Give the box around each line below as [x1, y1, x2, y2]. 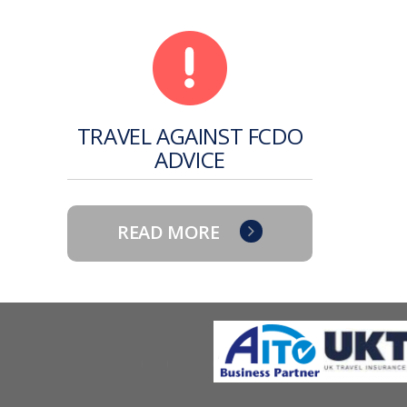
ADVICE [154, 144, 225, 174]
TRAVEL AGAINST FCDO [76, 120, 303, 151]
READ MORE [117, 219, 220, 244]
